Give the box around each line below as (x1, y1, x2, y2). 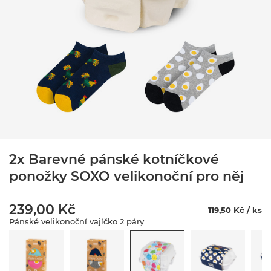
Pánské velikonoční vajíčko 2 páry (9, 217, 144, 226)
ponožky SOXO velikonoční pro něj (9, 168, 244, 184)
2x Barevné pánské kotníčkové (9, 151, 219, 168)
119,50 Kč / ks (208, 205, 262, 215)
